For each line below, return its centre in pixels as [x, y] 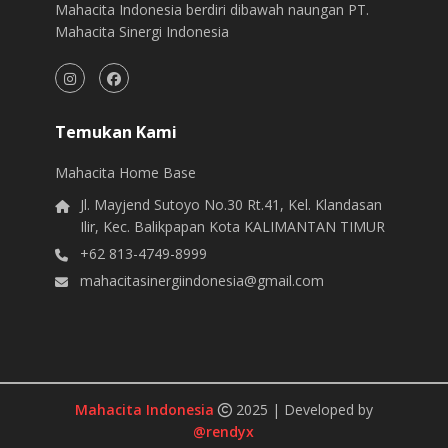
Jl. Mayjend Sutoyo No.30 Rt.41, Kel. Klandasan [231, 205]
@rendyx [224, 432]
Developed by [328, 410]
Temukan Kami [116, 132]
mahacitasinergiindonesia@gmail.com [202, 281]
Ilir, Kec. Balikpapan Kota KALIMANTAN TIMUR [233, 227]
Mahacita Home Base [126, 173]
